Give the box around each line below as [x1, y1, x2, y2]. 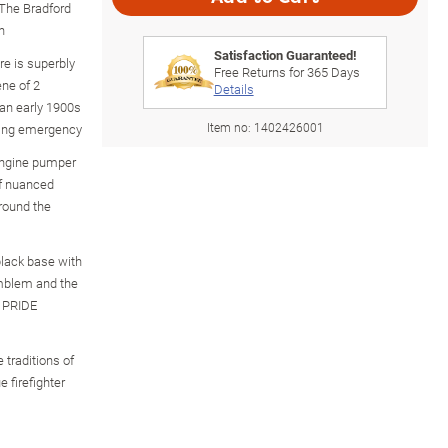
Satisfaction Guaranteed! [213, 45, 357, 64]
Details [213, 79, 254, 98]
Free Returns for [213, 62, 307, 81]
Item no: [206, 118, 254, 135]
